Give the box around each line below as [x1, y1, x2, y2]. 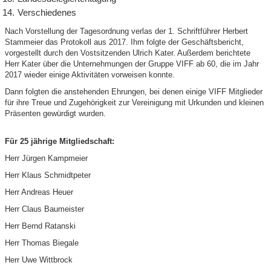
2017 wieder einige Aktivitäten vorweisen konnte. [5, 70, 175, 80]
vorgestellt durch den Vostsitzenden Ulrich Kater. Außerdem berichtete [5, 48, 251, 58]
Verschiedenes [18, 7, 77, 18]
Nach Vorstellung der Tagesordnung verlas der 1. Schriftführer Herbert [5, 27, 249, 36]
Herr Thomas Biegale [5, 238, 79, 248]
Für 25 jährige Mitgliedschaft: [5, 137, 115, 146]
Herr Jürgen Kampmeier [5, 154, 88, 163]
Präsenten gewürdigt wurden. [5, 109, 106, 119]
